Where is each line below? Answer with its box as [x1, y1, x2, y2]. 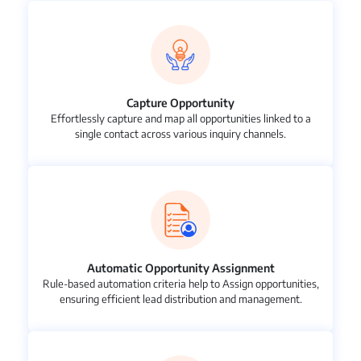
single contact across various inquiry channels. [75, 127, 286, 141]
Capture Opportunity [127, 96, 234, 110]
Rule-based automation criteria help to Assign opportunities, [42, 277, 319, 291]
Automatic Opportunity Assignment [86, 261, 275, 276]
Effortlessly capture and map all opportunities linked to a [50, 112, 311, 126]
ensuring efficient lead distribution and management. [59, 293, 302, 306]
